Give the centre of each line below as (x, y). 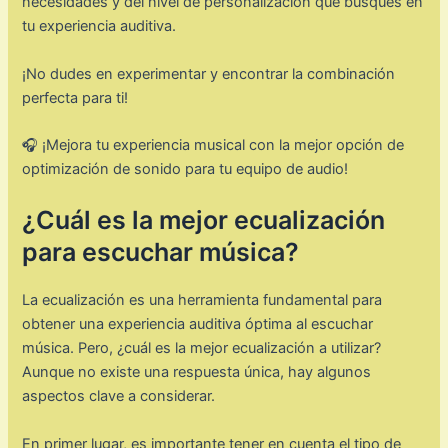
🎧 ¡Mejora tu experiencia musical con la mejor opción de (213, 144)
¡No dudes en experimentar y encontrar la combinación (209, 73)
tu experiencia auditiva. (99, 26)
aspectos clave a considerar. (119, 396)
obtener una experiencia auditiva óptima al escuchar (198, 324)
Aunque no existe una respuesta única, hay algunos (197, 372)
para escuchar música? (161, 252)
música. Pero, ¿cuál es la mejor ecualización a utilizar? (202, 348)
